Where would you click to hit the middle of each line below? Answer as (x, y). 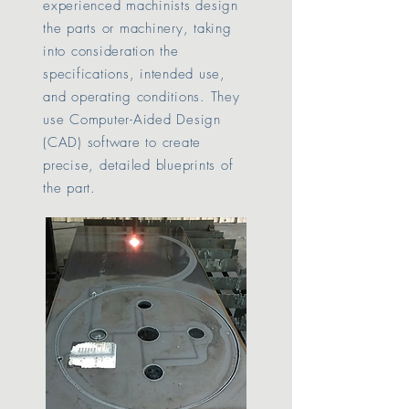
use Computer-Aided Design (132, 120)
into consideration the (111, 51)
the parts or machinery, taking (137, 28)
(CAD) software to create (122, 142)
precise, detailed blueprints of (138, 165)
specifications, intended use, (134, 74)
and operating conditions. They (142, 97)
